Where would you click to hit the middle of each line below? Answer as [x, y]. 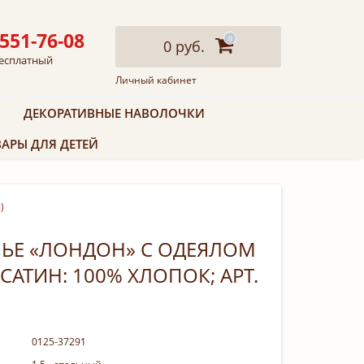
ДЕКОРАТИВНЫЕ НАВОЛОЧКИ [114, 113]
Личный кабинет [156, 80]
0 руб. [184, 47]
